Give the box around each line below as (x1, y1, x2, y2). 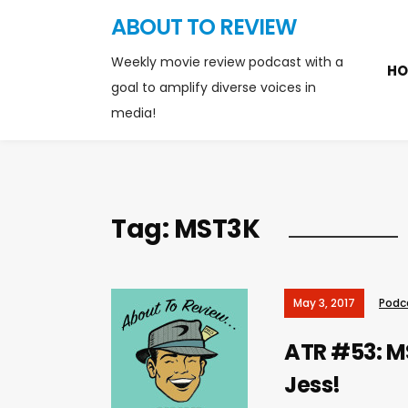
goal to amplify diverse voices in (111, 78, 316, 97)
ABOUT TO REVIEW (111, 12, 297, 42)
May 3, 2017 (293, 295, 355, 311)
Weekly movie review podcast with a (111, 53, 343, 71)
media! (111, 104, 156, 122)
